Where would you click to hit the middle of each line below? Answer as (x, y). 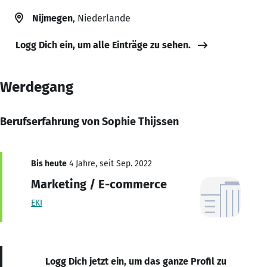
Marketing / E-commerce (99, 184)
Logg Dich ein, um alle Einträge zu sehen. (103, 45)
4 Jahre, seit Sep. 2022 (109, 163)
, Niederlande (102, 18)
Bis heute (49, 163)
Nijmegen (52, 18)
